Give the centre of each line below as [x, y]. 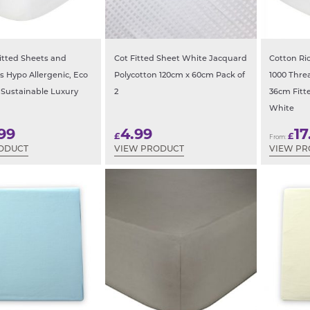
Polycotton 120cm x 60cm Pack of [179, 76]
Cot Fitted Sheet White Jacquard [180, 60]
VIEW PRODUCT [149, 149]
